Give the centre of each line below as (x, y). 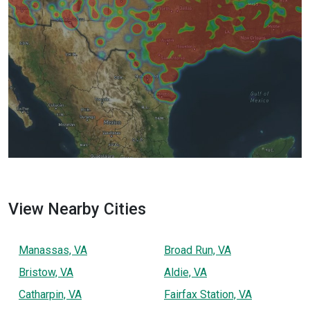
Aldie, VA (185, 272)
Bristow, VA (46, 272)
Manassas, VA (53, 250)
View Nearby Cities (77, 209)
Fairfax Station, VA (208, 294)
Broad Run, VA (198, 250)
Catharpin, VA (50, 294)
